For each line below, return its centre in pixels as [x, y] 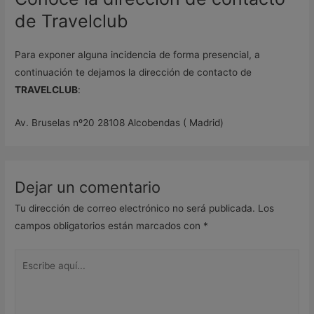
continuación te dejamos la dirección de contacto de [134, 73]
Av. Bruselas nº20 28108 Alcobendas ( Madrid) [120, 122]
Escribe [31, 257]
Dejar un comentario [88, 187]
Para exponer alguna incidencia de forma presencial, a [138, 55]
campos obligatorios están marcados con [109, 226]
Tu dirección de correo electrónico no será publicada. [135, 209]
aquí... [28, 274]
